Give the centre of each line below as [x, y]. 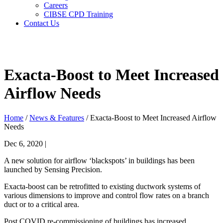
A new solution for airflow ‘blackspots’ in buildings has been [99, 160]
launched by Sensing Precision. [53, 169]
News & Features [57, 117]
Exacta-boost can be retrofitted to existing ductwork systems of [102, 186]
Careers [56, 5]
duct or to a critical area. [42, 204]
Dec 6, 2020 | [25, 143]
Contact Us [42, 23]
